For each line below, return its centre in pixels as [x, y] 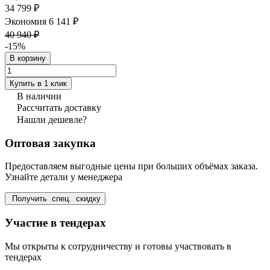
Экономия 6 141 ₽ [42, 21]
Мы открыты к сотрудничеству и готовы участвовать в [118, 246]
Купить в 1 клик [38, 83]
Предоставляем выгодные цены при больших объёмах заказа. [131, 166]
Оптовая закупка [50, 143]
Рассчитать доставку [59, 107]
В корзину [28, 58]
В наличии [39, 96]
